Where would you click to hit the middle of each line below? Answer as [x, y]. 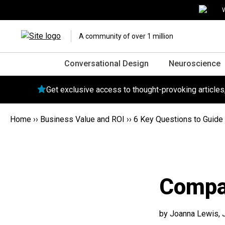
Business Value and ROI [82, 119]
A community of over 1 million [126, 36]
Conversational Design [106, 64]
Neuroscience [195, 64]
